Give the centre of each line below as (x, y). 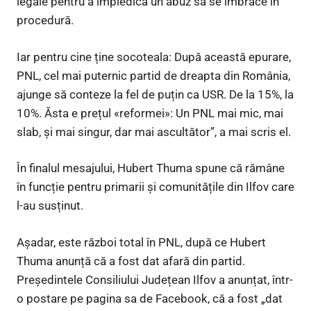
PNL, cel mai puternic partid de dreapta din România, (153, 75)
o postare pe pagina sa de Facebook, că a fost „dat (150, 298)
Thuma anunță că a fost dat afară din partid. (131, 261)
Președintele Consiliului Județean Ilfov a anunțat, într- (155, 279)
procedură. (45, 20)
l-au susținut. (50, 206)
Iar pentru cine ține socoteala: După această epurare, (154, 57)
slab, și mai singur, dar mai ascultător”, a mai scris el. (154, 132)
